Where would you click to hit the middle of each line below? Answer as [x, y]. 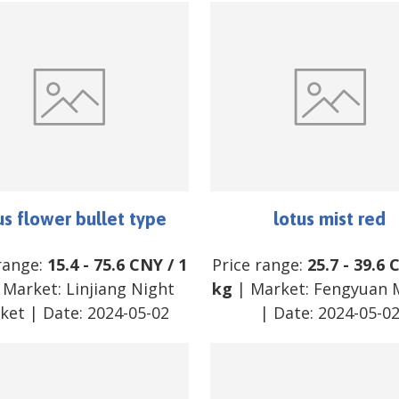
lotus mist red [330, 218]
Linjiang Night [120, 288]
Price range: [260, 264]
